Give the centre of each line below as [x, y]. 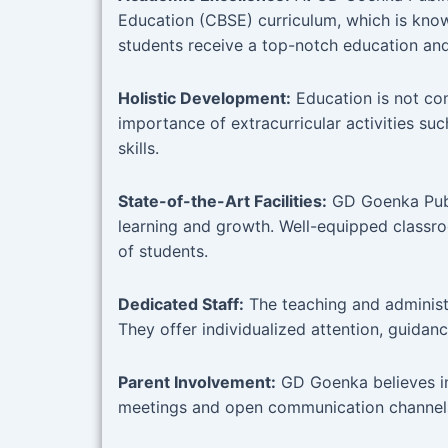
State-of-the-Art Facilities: [222, 201]
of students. [163, 251]
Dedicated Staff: [181, 304]
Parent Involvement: [197, 382]
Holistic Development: [204, 98]
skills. [138, 148]
